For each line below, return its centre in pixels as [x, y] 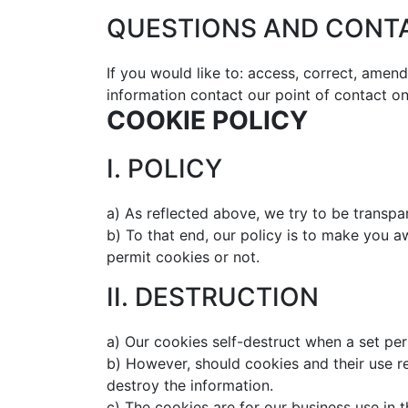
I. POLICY [164, 168]
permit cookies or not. [183, 257]
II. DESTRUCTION [213, 297]
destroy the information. [190, 385]
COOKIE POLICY [207, 120]
